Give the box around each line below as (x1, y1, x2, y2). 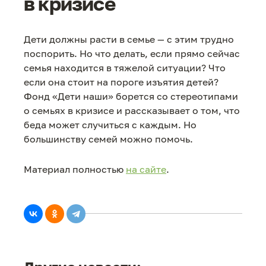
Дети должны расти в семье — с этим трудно (24, 33, 234, 45)
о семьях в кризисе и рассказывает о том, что (24, 104, 240, 116)
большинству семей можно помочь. (24, 133, 193, 145)
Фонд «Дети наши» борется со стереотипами (24, 90, 238, 102)
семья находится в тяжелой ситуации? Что (24, 62, 226, 74)
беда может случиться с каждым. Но (24, 119, 197, 131)
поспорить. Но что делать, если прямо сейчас (24, 47, 240, 59)
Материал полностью (24, 163, 126, 176)
